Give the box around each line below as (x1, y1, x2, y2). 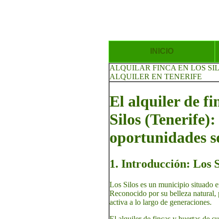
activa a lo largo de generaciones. (109, 197, 212, 206)
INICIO (150, 47, 174, 55)
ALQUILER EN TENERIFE (109, 72, 202, 81)
